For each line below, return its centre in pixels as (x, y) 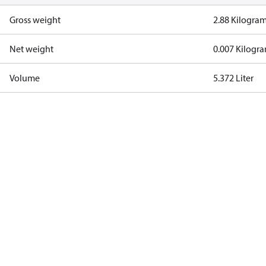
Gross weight (35, 20)
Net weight (31, 49)
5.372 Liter (234, 78)
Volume (25, 78)
